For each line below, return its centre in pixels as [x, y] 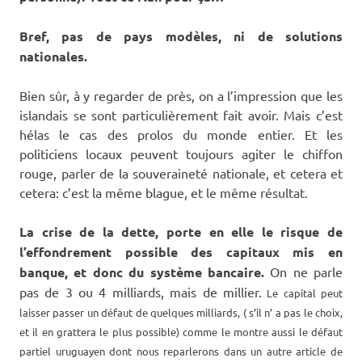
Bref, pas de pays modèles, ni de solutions [181, 36]
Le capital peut [302, 293]
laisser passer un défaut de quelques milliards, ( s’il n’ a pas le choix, [181, 312]
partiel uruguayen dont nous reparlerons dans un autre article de [181, 351]
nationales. [53, 56]
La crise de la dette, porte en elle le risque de [181, 231]
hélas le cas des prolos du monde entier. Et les [181, 134]
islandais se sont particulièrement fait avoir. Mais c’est [181, 114]
